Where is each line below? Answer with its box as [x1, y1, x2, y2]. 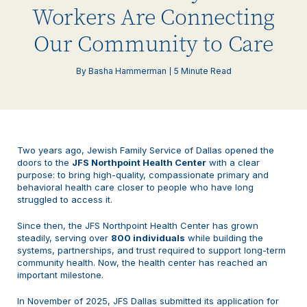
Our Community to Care [34, 29, 273, 60]
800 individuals [111, 232, 185, 243]
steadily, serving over [17, 232, 111, 243]
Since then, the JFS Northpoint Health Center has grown [17, 219, 258, 231]
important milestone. [17, 269, 103, 280]
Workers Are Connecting [32, 3, 275, 33]
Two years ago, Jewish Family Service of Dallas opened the [17, 144, 274, 156]
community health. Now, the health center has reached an [17, 256, 267, 268]
